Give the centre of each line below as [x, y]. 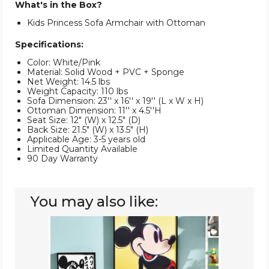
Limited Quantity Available [82, 149]
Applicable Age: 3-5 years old [86, 140]
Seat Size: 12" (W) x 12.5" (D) [84, 120]
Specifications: [49, 45]
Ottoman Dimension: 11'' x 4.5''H [94, 111]
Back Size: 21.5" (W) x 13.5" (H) [88, 130]
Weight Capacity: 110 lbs [77, 92]
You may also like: [94, 202]
